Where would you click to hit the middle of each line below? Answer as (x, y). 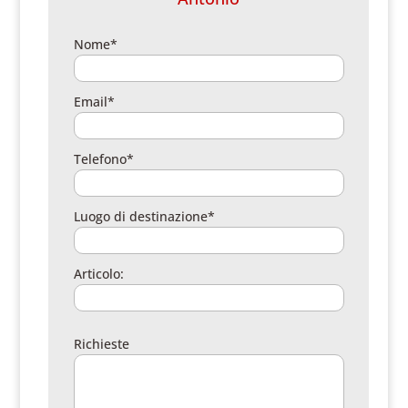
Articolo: (99, 274)
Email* (95, 102)
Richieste (102, 344)
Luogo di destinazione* (145, 216)
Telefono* (104, 159)
